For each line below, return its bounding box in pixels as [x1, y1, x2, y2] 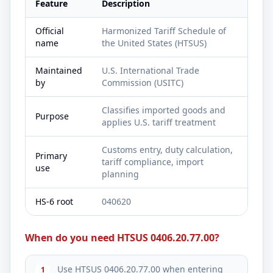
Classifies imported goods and [102, 104, 225, 116]
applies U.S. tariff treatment [102, 116, 216, 128]
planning [102, 168, 139, 180]
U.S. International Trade [102, 65, 199, 76]
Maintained [35, 65, 82, 76]
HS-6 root [35, 196, 73, 207]
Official [35, 25, 64, 37]
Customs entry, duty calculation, [102, 144, 233, 155]
